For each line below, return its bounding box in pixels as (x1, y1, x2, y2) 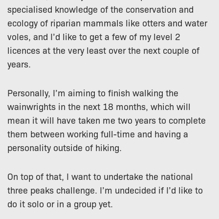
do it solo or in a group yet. (7, 197, 113, 209)
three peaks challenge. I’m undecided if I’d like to (7, 183, 203, 196)
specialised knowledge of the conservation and (7, 3, 194, 15)
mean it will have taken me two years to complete (7, 114, 206, 126)
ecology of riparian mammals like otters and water (7, 17, 207, 29)
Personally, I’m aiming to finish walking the (7, 87, 178, 98)
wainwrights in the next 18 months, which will (7, 100, 191, 112)
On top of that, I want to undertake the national (7, 170, 193, 182)
